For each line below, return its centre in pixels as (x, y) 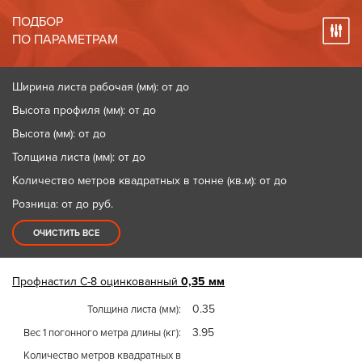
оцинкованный (139, 282)
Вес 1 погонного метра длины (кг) (101, 333)
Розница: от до (53, 204)
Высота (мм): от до (59, 134)
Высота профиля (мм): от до (84, 110)
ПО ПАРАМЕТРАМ (65, 40)
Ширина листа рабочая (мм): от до (101, 87)
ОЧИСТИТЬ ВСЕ (67, 233)
